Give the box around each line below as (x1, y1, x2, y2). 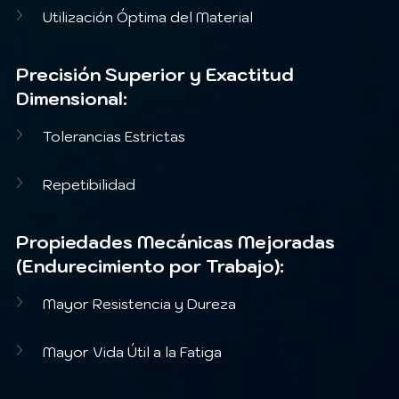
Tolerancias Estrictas (43, 126, 185, 145)
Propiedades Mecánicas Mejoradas (16, 230, 339, 254)
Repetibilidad (43, 175, 135, 193)
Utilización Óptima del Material (43, 7, 253, 26)
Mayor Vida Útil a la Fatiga (43, 342, 222, 361)
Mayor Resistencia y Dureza (43, 294, 236, 313)
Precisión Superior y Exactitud (16, 62, 298, 86)
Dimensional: (16, 86, 127, 110)
